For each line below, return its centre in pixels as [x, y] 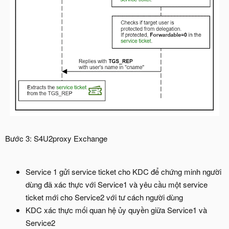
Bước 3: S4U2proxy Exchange [56, 138]
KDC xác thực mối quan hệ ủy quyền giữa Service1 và [116, 210]
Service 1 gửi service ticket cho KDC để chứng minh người [123, 171]
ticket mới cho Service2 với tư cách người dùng [104, 197]
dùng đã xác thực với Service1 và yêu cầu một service [117, 184]
